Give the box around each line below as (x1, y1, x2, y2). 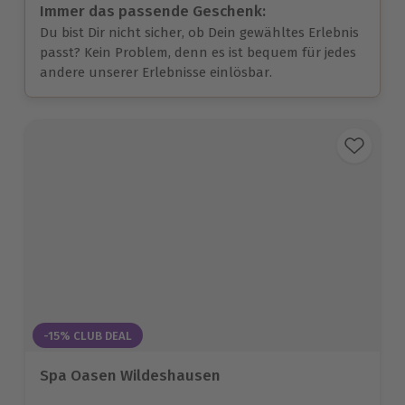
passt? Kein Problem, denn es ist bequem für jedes (40, 44, 356, 61)
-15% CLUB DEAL (43, 328, 132, 343)
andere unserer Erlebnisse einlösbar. (40, 64, 272, 81)
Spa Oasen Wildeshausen (40, 365, 221, 385)
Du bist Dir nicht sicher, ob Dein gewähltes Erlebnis (40, 24, 359, 42)
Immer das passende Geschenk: (40, 2, 266, 22)
